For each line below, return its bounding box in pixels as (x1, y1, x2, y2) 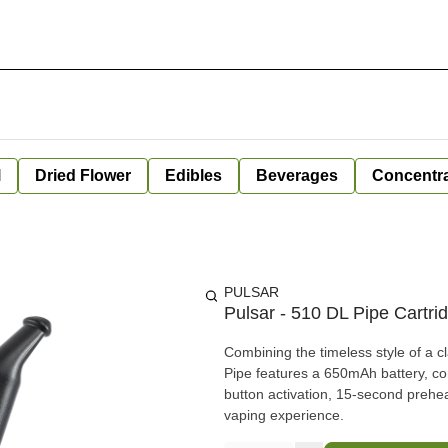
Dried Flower (35, 167, 131, 184)
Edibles (165, 167, 222, 184)
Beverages (256, 167, 338, 184)
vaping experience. (224, 407, 344, 423)
